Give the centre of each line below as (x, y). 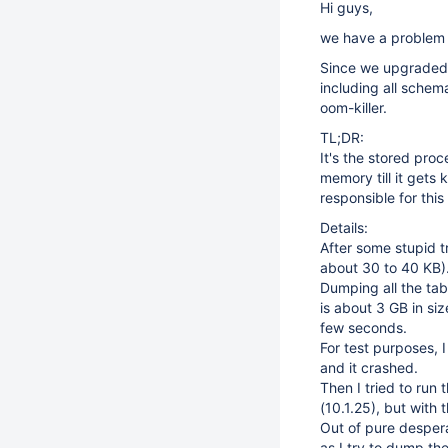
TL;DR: (342, 137)
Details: (344, 227)
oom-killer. (353, 107)
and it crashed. (369, 367)
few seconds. (363, 327)
